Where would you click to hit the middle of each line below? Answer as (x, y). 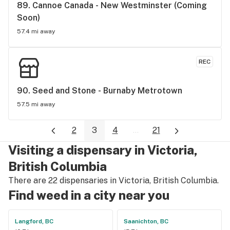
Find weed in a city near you (89, 195)
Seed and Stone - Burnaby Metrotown (107, 91)
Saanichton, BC (146, 221)
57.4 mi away (36, 31)
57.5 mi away (36, 104)
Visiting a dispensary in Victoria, (103, 150)
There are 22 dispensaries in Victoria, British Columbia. (113, 180)
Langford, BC (34, 221)
